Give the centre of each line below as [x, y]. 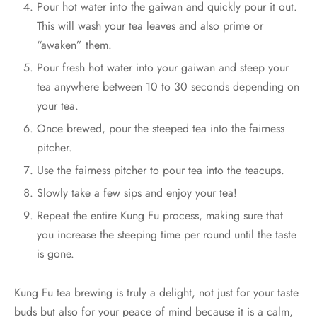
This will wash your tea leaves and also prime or [150, 26]
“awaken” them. [74, 45]
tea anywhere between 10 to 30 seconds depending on [168, 87]
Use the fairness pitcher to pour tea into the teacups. [160, 171]
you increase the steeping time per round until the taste [166, 235]
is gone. [55, 254]
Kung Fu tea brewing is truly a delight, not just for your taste [156, 293]
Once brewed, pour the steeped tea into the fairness [160, 129]
